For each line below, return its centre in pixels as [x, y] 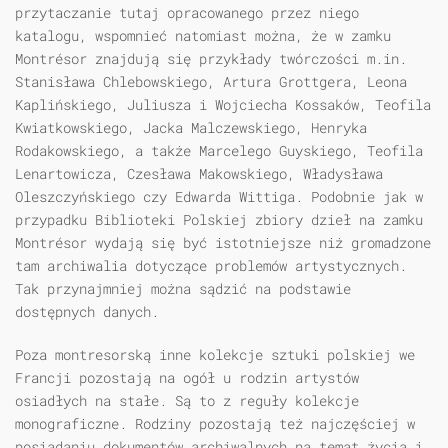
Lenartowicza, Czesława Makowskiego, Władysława [199, 174]
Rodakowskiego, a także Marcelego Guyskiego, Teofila [219, 151]
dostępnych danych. [87, 312]
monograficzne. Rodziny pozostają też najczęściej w [215, 424]
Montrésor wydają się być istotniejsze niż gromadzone [223, 243]
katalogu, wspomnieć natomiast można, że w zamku [203, 36]
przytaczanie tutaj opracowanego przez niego [187, 13]
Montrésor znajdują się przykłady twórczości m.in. [211, 59]
